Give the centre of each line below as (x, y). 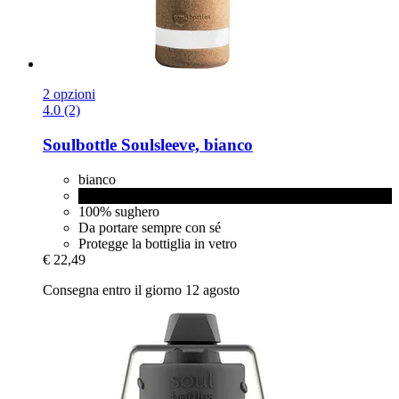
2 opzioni (69, 94)
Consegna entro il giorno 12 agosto (141, 289)
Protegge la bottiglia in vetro (158, 243)
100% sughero (119, 211)
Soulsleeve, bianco (185, 144)
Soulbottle (80, 144)
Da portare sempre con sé (150, 227)
